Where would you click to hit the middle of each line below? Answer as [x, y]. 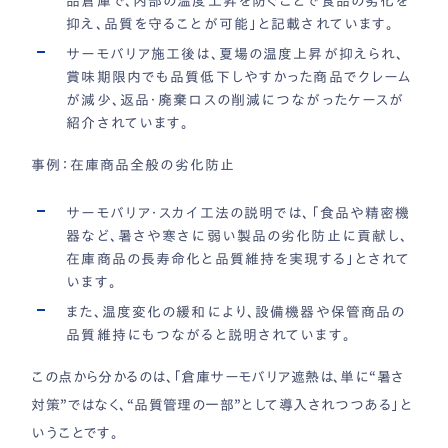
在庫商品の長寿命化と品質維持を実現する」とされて [238, 259]
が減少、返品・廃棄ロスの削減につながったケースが [235, 100]
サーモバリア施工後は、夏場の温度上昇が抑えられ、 [235, 54]
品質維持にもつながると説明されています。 [208, 335]
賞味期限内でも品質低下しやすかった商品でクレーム [239, 77]
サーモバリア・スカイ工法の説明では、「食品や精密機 [238, 213]
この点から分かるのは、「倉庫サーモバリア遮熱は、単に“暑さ [218, 377]
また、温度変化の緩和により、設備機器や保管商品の [236, 312]
